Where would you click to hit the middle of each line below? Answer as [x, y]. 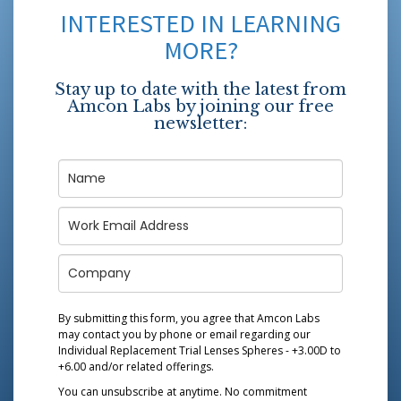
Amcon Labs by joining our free [200, 106]
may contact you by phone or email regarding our [184, 334]
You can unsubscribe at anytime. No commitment [183, 391]
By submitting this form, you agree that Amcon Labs [189, 318]
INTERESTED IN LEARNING [200, 23]
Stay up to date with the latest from [200, 89]
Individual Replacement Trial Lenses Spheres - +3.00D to [200, 350]
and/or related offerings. [150, 366]
